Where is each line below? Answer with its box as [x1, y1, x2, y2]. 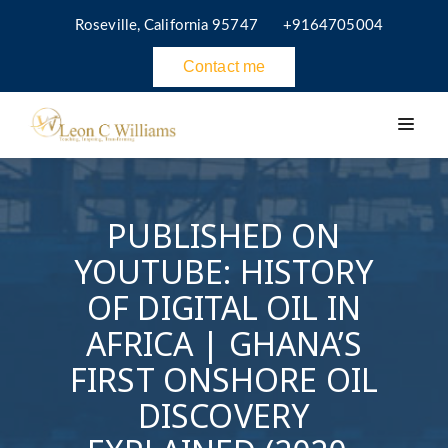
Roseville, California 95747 [75, 18, 258, 33]
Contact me [183, 58, 265, 75]
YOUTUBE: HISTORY [73, 249, 375, 293]
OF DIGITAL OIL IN [87, 285, 361, 329]
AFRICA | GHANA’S [85, 321, 363, 365]
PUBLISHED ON [107, 213, 341, 257]
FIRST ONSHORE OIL [70, 357, 378, 401]
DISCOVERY [138, 393, 310, 437]
